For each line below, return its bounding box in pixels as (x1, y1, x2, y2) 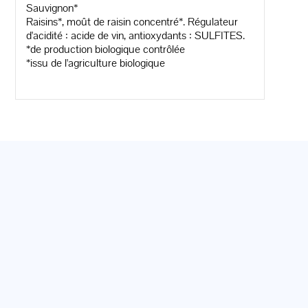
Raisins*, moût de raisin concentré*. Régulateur (26, 14, 239, 29)
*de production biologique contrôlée (26, 41, 186, 56)
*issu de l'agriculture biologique (26, 55, 166, 70)
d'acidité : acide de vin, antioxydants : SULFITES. (26, 27, 245, 43)
